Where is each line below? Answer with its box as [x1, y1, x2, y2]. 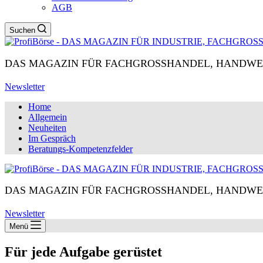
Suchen [9, 26, 35, 35]
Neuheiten [28, 122, 66, 133]
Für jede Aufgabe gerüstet [5, 244, 162, 260]
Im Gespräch [28, 133, 76, 143]
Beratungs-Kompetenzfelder [28, 143, 133, 154]
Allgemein [28, 112, 67, 122]
